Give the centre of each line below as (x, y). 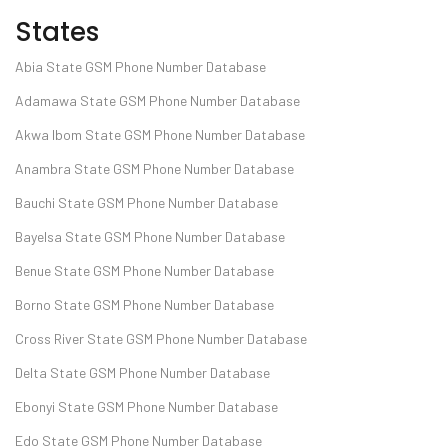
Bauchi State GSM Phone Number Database (146, 202)
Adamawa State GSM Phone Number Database (157, 100)
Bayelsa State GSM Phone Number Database (150, 236)
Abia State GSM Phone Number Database (140, 66)
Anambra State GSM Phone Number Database (154, 168)
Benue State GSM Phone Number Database (144, 270)
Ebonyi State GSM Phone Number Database (146, 406)
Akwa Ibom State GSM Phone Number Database (160, 134)
